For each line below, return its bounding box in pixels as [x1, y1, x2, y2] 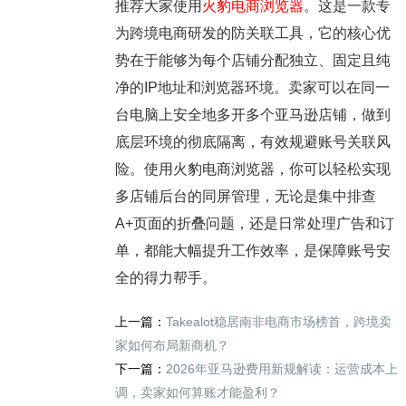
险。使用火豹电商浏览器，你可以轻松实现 [114, 161, 391, 178]
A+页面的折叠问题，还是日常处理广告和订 [114, 216, 394, 232]
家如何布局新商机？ [114, 338, 229, 353]
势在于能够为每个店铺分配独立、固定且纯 [114, 53, 391, 69]
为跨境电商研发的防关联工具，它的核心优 [114, 25, 391, 42]
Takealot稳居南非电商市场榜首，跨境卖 [165, 314, 391, 330]
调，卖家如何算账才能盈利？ [114, 385, 280, 401]
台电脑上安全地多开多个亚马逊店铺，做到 [114, 107, 391, 123]
